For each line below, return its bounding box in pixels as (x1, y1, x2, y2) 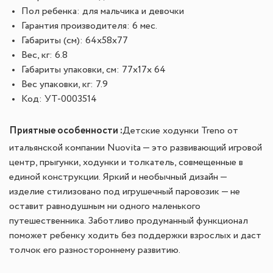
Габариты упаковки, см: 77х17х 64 (21, 65, 166, 75)
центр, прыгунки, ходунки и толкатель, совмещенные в (9, 158, 243, 168)
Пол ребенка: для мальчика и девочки (21, 7, 184, 16)
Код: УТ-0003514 (21, 94, 97, 104)
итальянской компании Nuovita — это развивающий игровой (9, 143, 262, 153)
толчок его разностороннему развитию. (9, 246, 180, 255)
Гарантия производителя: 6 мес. (21, 21, 157, 31)
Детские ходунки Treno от (122, 126, 238, 136)
